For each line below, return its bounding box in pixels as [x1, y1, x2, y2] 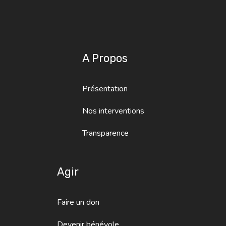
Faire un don [57, 196, 99, 208]
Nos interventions [82, 105, 144, 117]
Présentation [82, 83, 128, 94]
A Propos [82, 51, 128, 65]
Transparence [82, 127, 129, 139]
